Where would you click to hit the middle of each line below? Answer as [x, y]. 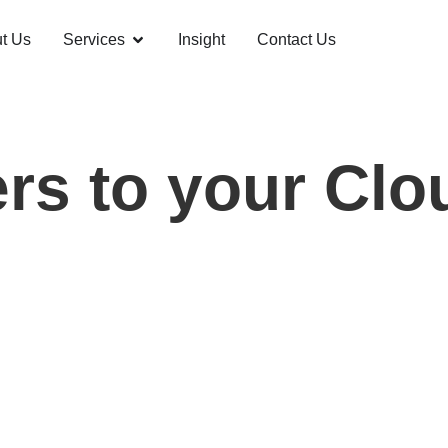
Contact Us [296, 39]
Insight [201, 39]
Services [94, 39]
